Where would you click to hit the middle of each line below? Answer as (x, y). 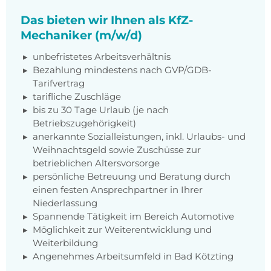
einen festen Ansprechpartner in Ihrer (118, 190)
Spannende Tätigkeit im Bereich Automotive (133, 217)
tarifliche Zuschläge (77, 97)
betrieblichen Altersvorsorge (96, 163)
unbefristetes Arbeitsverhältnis (102, 57)
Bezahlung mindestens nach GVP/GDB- (122, 70)
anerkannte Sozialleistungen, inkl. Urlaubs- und (139, 137)
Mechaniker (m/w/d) (81, 35)
